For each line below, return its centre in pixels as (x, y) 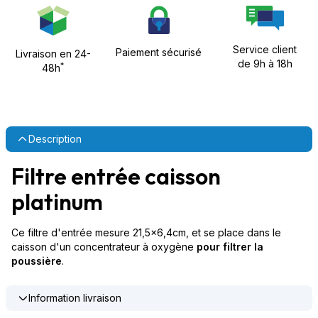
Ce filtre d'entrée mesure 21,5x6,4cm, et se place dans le (146, 232)
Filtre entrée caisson (116, 176)
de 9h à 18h (265, 64)
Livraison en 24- (53, 54)
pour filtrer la (230, 247)
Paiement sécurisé (159, 52)
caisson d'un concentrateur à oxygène (104, 247)
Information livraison (75, 298)
